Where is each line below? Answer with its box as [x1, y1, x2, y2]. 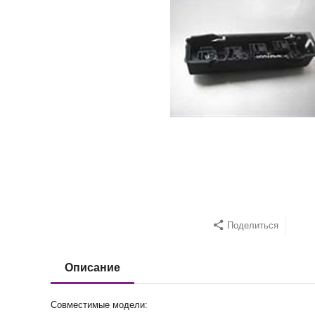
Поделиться [226, 220, 279, 231]
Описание [65, 262, 121, 274]
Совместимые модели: [51, 300, 148, 310]
